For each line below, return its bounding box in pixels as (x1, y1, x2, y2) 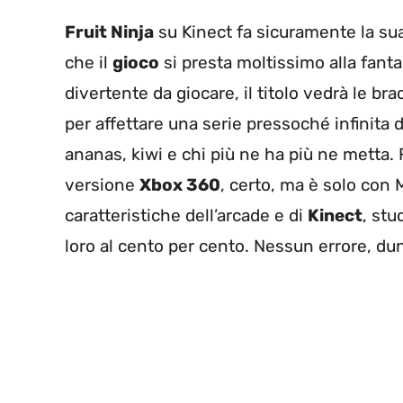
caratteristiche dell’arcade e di (65, 204, 308, 226)
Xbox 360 (139, 174, 220, 195)
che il (65, 51, 112, 73)
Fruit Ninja (65, 21, 154, 42)
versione (65, 174, 139, 195)
